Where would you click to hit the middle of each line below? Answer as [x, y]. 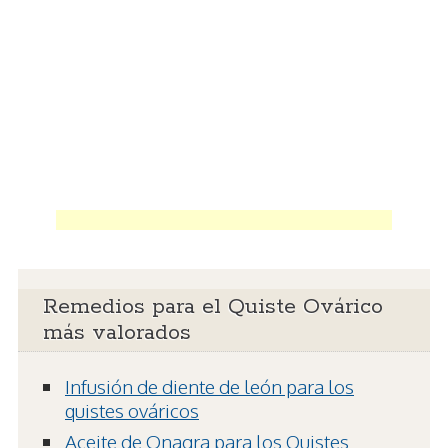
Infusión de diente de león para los [209, 385]
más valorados [117, 332]
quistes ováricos [132, 409]
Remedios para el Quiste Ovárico [213, 306]
